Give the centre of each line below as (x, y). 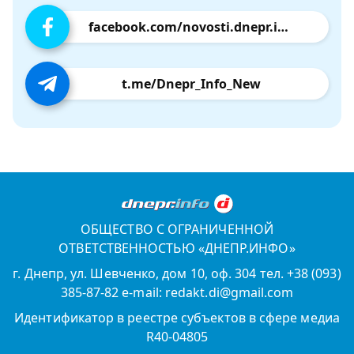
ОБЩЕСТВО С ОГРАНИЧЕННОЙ (177, 230)
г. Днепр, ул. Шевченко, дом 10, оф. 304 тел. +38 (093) (177, 274)
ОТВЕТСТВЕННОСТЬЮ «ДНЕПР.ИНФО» (177, 249)
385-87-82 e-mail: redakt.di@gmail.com (177, 293)
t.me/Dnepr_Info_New (191, 84)
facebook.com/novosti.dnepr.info (283, 27)
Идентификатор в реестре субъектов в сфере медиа (177, 318)
